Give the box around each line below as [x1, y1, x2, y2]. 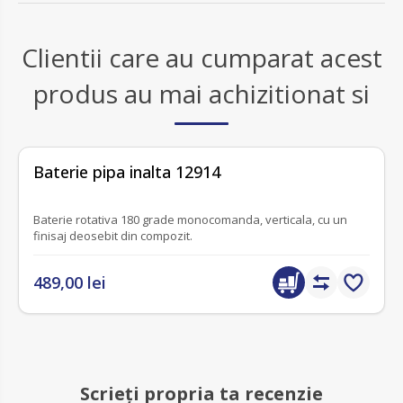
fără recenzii [32, 154, 95, 170]
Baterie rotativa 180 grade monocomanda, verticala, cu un [33, 210, 318, 228]
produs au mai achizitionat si [33, 76, 370, 112]
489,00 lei [33, 271, 106, 293]
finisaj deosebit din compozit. [33, 227, 193, 244]
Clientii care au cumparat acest [21, 40, 382, 76]
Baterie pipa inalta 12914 [33, 161, 220, 184]
